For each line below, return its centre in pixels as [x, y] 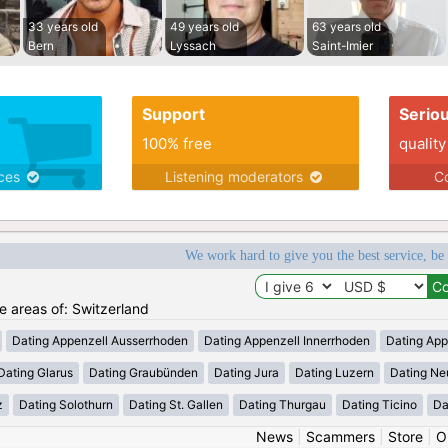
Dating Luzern [334, 373]
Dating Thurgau [282, 405]
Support [173, 114]
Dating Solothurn [65, 405]
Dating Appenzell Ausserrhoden [100, 341]
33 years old [63, 27]
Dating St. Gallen [175, 405]
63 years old [346, 27]
